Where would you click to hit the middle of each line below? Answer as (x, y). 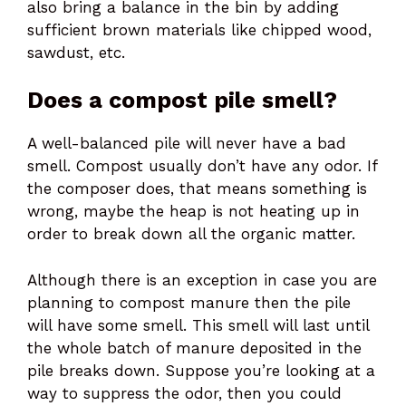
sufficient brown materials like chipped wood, (199, 29)
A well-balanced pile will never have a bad (187, 144)
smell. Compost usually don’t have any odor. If (202, 166)
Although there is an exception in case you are (202, 280)
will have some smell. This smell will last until (198, 325)
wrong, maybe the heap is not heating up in (193, 212)
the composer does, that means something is (197, 189)
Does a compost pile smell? (182, 101)
